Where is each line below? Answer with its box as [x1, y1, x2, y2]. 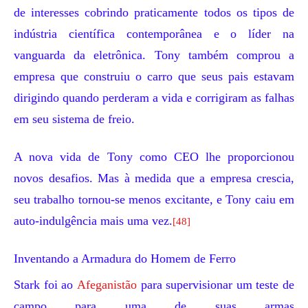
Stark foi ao [14, 278, 77, 291]
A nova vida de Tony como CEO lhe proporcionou [14, 150, 294, 164]
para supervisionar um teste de [136, 278, 294, 291]
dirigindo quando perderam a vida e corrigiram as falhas [14, 91, 294, 104]
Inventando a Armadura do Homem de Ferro [14, 252, 236, 265]
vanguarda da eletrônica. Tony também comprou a [14, 48, 294, 62]
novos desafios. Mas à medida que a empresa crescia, [14, 171, 294, 185]
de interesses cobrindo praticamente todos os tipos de [14, 5, 294, 19]
